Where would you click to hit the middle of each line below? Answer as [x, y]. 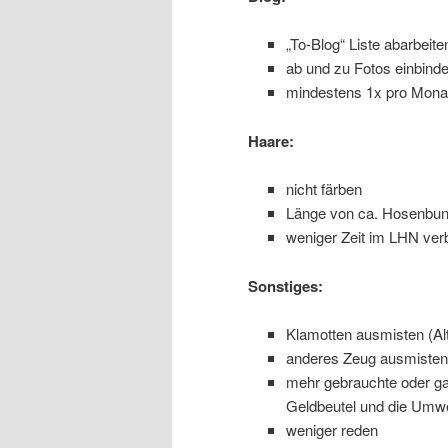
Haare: [271, 140]
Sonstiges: [285, 285]
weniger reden [331, 429]
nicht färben [323, 189]
